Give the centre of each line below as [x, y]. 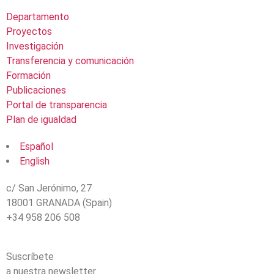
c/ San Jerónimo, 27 [49, 188]
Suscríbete [30, 257]
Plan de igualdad [41, 120]
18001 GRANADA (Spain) [59, 203]
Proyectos [29, 31]
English [35, 161]
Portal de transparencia [57, 105]
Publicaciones [36, 90]
